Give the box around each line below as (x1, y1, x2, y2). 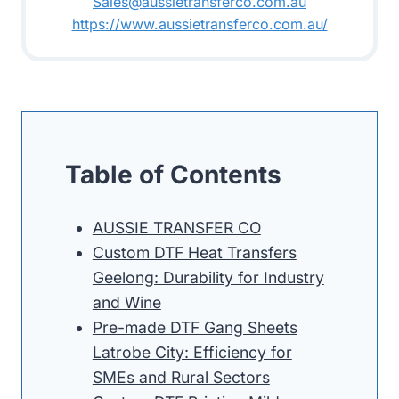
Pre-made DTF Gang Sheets (92, 317, 297, 337)
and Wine (92, 292, 161, 312)
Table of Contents (65, 159, 281, 190)
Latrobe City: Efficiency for (92, 342, 292, 362)
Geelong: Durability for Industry (92, 267, 324, 287)
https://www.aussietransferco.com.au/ (71, 14, 328, 33)
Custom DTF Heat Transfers (92, 242, 297, 262)
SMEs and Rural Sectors (92, 367, 270, 387)
